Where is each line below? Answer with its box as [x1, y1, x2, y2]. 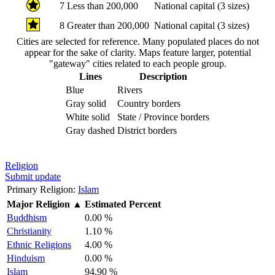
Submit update [5, 171, 61, 182]
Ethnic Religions [7, 239, 71, 250]
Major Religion [7, 198, 70, 209]
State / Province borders [117, 111, 209, 122]
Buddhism [7, 212, 47, 223]
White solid [66, 111, 110, 122]
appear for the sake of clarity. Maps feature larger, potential [24, 47, 251, 58]
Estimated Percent [85, 198, 161, 209]
